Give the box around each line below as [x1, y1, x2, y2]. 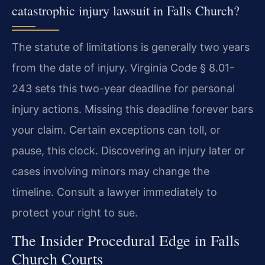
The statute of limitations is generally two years [12, 41, 250, 54]
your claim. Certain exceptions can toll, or [12, 124, 221, 137]
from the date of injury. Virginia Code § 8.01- [12, 62, 234, 75]
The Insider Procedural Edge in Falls [12, 230, 240, 251]
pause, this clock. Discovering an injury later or [12, 144, 245, 157]
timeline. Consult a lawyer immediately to [12, 186, 217, 199]
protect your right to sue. [12, 206, 138, 219]
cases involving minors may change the [12, 165, 209, 178]
